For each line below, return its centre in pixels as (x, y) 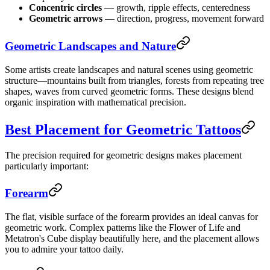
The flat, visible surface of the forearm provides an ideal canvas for (131, 217)
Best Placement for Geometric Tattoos (123, 129)
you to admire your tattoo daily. (64, 250)
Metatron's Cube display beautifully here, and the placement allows (132, 239)
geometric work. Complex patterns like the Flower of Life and (123, 228)
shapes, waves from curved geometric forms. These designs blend (129, 91)
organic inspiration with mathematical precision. (96, 102)
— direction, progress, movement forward (183, 19)
